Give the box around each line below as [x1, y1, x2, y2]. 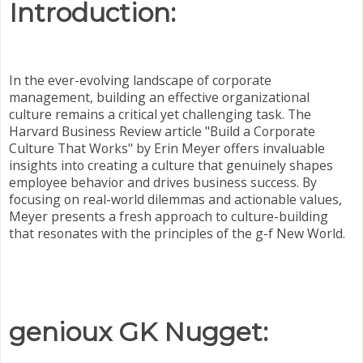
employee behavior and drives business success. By [9, 173, 317, 192]
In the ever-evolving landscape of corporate [9, 71, 271, 90]
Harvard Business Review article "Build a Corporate [9, 122, 315, 141]
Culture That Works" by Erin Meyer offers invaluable [9, 139, 325, 158]
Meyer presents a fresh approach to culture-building [9, 207, 328, 226]
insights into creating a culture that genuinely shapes [9, 156, 333, 175]
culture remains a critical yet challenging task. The [9, 105, 311, 124]
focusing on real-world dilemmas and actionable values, [9, 190, 342, 209]
